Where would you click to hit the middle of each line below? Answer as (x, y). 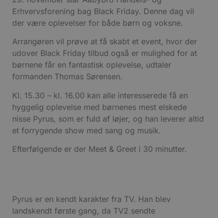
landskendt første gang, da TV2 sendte (84, 210)
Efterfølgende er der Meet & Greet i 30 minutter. (100, 149)
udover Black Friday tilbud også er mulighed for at (105, 53)
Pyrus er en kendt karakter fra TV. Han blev (91, 199)
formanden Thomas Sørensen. (67, 77)
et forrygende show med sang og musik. (87, 130)
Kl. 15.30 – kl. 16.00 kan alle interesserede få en (100, 95)
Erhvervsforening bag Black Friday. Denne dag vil (103, 11)
